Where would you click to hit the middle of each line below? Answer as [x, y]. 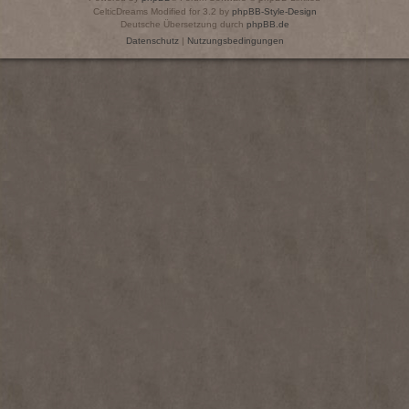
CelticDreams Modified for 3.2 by [162, 12]
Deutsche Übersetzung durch [183, 25]
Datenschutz [152, 41]
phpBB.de [267, 25]
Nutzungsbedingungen [235, 41]
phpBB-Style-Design [274, 12]
